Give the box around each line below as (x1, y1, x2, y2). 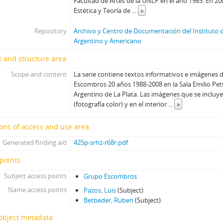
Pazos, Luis (84, 186, 116, 195)
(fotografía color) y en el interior (74, 100, 169, 109)
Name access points (7, 185, 67, 194)
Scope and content (10, 70, 67, 79)
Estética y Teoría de (74, 6, 132, 15)
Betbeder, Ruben (84, 196, 134, 205)
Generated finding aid (2, 138, 67, 147)
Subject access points (3, 171, 67, 180)
